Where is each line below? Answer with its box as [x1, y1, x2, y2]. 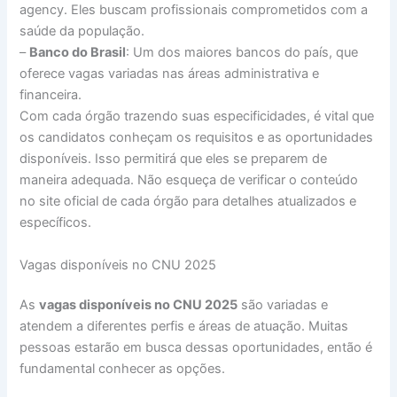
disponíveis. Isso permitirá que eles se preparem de [19, 151, 328, 167]
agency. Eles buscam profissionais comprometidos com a [19, 2, 369, 19]
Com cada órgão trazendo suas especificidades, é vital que [19, 108, 375, 125]
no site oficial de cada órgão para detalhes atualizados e [19, 193, 357, 210]
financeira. [19, 87, 82, 104]
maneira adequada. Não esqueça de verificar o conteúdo [19, 172, 359, 189]
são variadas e [237, 297, 329, 314]
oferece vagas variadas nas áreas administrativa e [19, 66, 320, 82]
